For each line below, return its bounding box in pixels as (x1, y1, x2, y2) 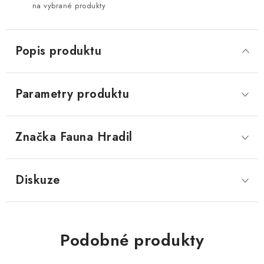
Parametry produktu (15, 85, 129, 103)
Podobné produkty (60, 228, 204, 252)
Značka (15, 128, 56, 146)
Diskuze (15, 171, 60, 189)
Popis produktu (15, 42, 101, 60)
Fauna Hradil (56, 128, 133, 146)
